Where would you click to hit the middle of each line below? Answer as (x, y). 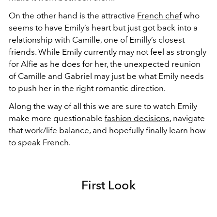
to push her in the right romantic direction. (87, 88)
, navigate (187, 118)
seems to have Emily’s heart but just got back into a (103, 28)
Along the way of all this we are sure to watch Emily (103, 106)
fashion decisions (137, 118)
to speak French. (40, 143)
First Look (108, 185)
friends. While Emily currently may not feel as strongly (108, 52)
